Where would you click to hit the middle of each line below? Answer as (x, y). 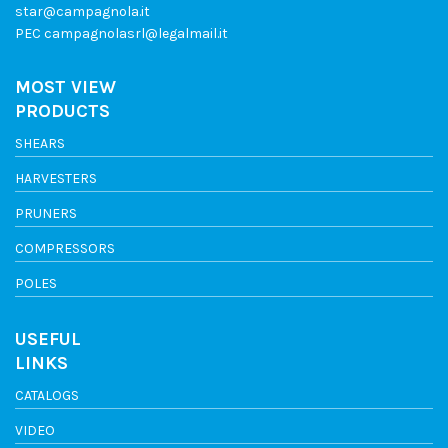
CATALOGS (47, 395)
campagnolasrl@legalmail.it (136, 33)
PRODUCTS (62, 110)
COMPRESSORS (65, 248)
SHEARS (40, 143)
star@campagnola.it (82, 11)
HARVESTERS (56, 178)
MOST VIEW (65, 86)
